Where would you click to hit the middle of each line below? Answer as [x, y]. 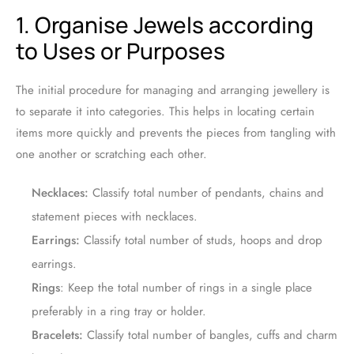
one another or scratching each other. [111, 154]
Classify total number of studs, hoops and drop [201, 241]
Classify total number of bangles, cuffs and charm [210, 335]
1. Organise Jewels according [165, 25]
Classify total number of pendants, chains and [206, 193]
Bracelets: [57, 335]
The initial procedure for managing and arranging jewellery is [173, 90]
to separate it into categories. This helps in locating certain [165, 112]
